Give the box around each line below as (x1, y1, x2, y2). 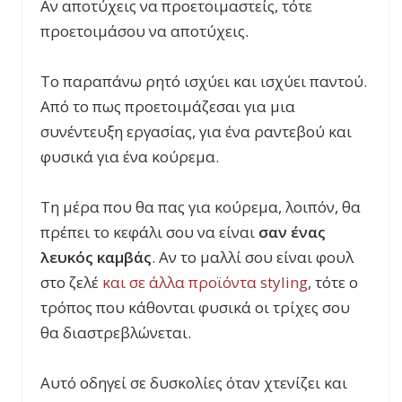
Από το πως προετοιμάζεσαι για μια (40, 96, 295, 118)
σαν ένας (258, 222, 326, 243)
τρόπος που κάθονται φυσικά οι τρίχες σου (40, 297, 350, 319)
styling (260, 272, 308, 293)
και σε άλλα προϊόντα (102, 272, 260, 293)
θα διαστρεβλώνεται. (40, 322, 191, 344)
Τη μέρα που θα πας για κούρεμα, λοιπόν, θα (40, 197, 361, 218)
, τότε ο (308, 272, 358, 293)
